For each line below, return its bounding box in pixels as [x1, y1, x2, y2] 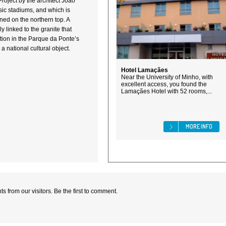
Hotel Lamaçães [121, 67, 168, 74]
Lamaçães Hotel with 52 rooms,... [121, 88, 212, 95]
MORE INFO [186, 123, 212, 130]
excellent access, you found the [121, 81, 207, 88]
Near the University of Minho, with [121, 74, 213, 81]
